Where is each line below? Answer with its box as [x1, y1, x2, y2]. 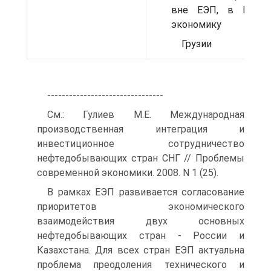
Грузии [181, 38, 212, 50]
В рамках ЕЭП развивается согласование [47, 186, 244, 198]
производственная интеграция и [37, 123, 244, 135]
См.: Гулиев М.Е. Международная [47, 109, 244, 120]
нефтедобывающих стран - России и [37, 230, 244, 241]
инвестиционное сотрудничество [37, 138, 244, 149]
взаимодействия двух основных [37, 215, 244, 227]
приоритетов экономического [37, 201, 244, 212]
